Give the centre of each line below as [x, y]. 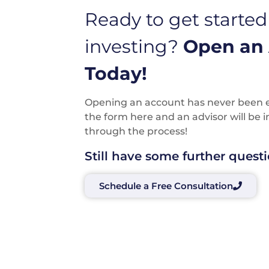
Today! [116, 73]
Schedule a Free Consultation [166, 186]
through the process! [136, 131]
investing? [134, 46]
